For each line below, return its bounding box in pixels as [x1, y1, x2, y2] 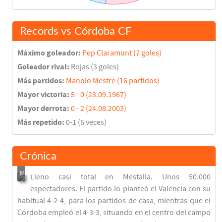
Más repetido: [17, 116, 64, 128]
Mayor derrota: [17, 103, 69, 114]
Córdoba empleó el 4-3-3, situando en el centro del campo [17, 208, 211, 217]
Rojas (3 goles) [71, 62, 119, 71]
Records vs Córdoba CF [20, 25, 131, 37]
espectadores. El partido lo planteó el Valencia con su [30, 184, 211, 193]
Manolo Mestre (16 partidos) [66, 76, 160, 85]
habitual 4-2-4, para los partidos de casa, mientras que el [17, 196, 211, 205]
